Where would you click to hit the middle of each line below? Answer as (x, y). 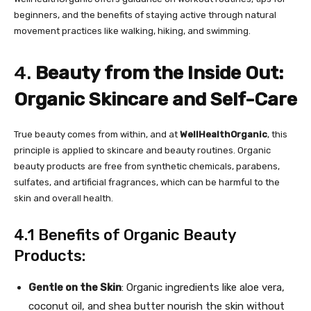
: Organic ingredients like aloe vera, (203, 287)
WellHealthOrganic (224, 134)
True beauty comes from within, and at (97, 134)
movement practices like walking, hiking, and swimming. (132, 31)
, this (277, 134)
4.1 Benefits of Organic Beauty (125, 235)
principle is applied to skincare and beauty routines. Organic (142, 150)
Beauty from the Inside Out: (159, 73)
